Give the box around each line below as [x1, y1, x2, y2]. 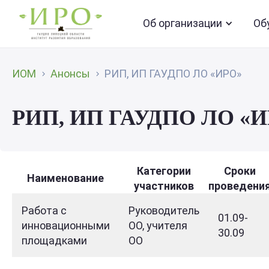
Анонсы [50, 67, 90, 80]
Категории [136, 165, 191, 177]
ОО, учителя [128, 219, 187, 232]
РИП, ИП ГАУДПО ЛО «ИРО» [104, 67, 241, 80]
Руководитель [128, 204, 199, 217]
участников [133, 180, 194, 192]
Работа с [22, 204, 67, 217]
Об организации [142, 17, 222, 29]
